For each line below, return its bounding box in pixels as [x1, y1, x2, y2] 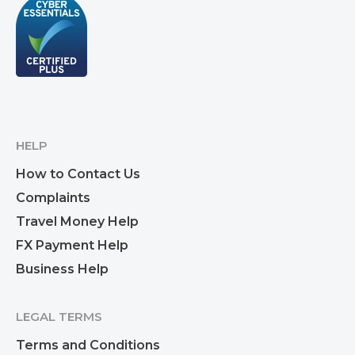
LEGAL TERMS [16, 308, 102, 324]
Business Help [16, 261, 109, 277]
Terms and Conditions [16, 337, 160, 353]
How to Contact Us [16, 166, 140, 181]
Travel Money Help [16, 213, 139, 229]
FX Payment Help [16, 237, 128, 253]
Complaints [16, 189, 90, 205]
